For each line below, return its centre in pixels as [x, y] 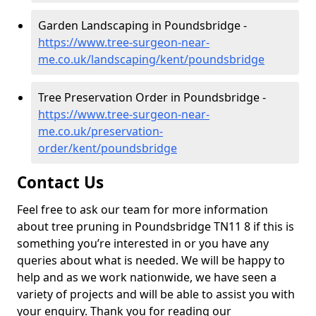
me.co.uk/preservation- [101, 131]
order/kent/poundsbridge [108, 148]
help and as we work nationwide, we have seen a [147, 277]
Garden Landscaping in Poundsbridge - [142, 25]
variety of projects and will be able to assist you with [156, 294]
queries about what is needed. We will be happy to [151, 260]
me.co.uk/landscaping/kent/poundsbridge [151, 59]
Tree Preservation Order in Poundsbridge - [152, 97]
